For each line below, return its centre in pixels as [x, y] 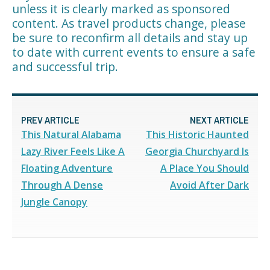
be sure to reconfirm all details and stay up [130, 37]
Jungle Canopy [54, 202]
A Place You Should [205, 168]
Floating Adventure [67, 168]
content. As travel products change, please [129, 23]
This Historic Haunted [197, 134]
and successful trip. [65, 66]
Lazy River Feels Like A [73, 151]
